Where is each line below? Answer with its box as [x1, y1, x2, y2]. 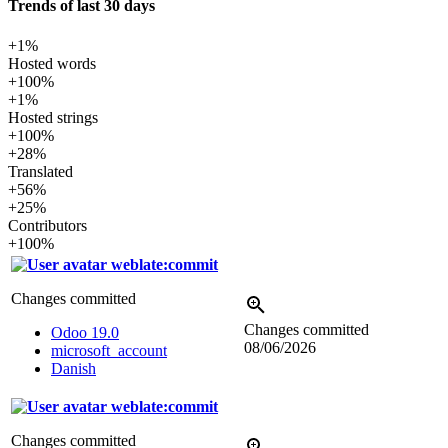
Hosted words [8, 54, 96, 72]
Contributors [8, 216, 87, 234]
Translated [8, 162, 73, 180]
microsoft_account [51, 341, 167, 359]
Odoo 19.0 [51, 323, 119, 341]
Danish [51, 359, 96, 377]
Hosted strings [8, 108, 98, 126]
